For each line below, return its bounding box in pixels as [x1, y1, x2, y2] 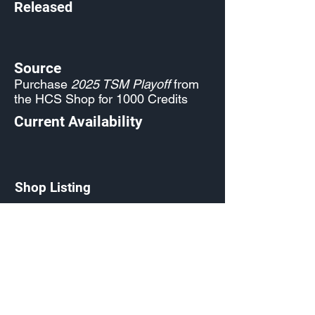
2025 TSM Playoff [71, 77, 170, 91]
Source [14, 60, 61, 77]
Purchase [14, 77, 71, 91]
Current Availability [14, 113, 143, 130]
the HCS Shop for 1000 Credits [14, 91, 188, 106]
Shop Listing [15, 179, 91, 195]
